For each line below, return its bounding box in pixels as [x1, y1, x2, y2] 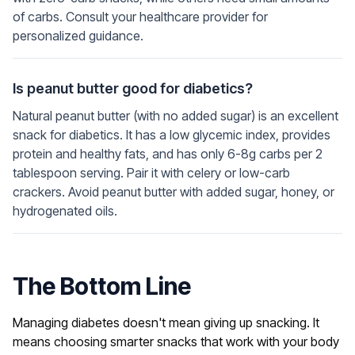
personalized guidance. [13, 28, 143, 44]
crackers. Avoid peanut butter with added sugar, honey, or [13, 184, 334, 200]
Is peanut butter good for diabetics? [13, 80, 253, 97]
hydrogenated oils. [13, 203, 117, 219]
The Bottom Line [13, 272, 191, 301]
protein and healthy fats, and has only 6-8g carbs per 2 [13, 146, 323, 162]
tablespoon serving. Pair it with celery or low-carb [13, 165, 290, 181]
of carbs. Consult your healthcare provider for [13, 9, 268, 25]
